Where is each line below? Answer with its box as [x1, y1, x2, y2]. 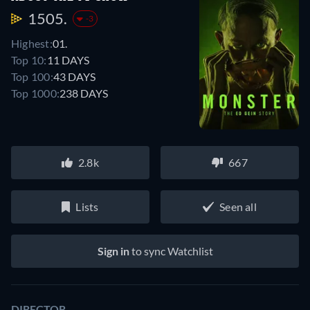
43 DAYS [53, 70, 95, 84]
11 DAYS [46, 53, 89, 67]
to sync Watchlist [129, 244, 213, 257]
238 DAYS [60, 86, 109, 100]
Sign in [97, 244, 129, 257]
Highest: [11, 37, 53, 51]
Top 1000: [11, 86, 60, 100]
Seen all [219, 199, 257, 213]
